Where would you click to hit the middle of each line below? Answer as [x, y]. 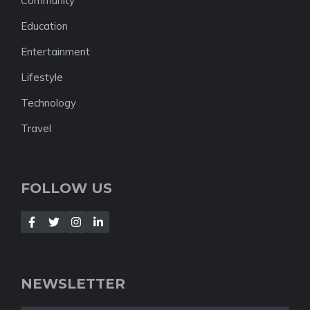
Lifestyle [42, 77]
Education [44, 26]
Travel [36, 128]
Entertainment [55, 52]
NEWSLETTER [73, 284]
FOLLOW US [66, 188]
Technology [48, 103]
